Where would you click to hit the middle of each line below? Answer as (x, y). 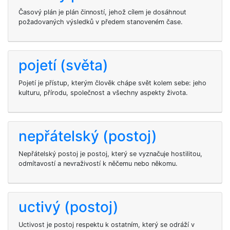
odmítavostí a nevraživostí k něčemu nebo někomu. (98, 164)
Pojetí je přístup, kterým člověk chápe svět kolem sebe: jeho (112, 83)
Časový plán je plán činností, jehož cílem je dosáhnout (102, 12)
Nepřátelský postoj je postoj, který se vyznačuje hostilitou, (110, 154)
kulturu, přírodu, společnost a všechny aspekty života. (103, 93)
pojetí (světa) (63, 65)
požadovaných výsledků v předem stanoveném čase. (101, 22)
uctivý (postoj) (69, 207)
